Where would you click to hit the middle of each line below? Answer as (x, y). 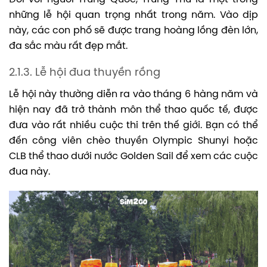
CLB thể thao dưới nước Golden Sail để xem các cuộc (133, 157)
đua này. (30, 172)
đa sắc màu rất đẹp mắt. (68, 46)
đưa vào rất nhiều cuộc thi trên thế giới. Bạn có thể (133, 126)
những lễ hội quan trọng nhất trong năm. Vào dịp (133, 15)
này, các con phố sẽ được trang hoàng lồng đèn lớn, (133, 31)
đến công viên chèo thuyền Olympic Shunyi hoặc (133, 141)
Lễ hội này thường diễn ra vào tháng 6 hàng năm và (133, 95)
